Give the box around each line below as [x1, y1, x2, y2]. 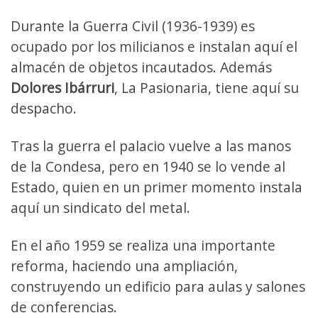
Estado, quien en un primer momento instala [11, 177, 302, 197]
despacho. [11, 98, 80, 118]
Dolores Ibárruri [11, 77, 114, 97]
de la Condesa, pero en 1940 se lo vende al [11, 156, 285, 176]
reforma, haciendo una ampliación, [11, 256, 238, 275]
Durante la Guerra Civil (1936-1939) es [11, 16, 255, 35]
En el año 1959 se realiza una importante [11, 235, 275, 255]
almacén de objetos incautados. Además [11, 57, 272, 77]
